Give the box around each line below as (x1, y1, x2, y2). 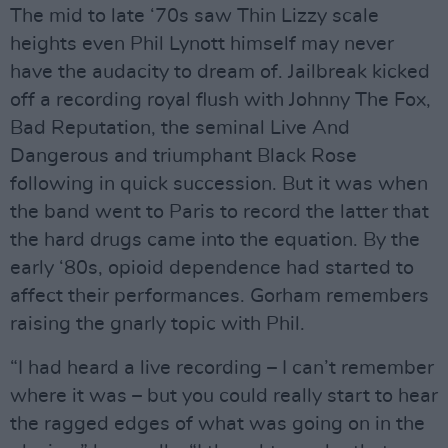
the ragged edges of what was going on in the (10, 414, 425, 435)
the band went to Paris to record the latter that (10, 202, 429, 223)
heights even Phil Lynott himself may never (10, 34, 394, 55)
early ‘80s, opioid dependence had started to (10, 258, 414, 279)
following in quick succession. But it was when (10, 174, 428, 195)
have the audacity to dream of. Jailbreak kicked (10, 62, 430, 83)
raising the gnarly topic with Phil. (10, 314, 305, 335)
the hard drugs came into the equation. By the (10, 230, 420, 251)
